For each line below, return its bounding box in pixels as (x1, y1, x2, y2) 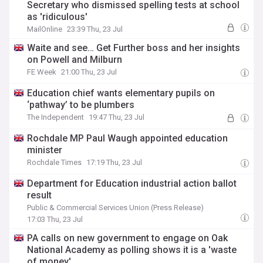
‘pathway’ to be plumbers (27, 99, 135, 110)
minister (27, 144, 63, 156)
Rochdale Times (27, 158, 82, 167)
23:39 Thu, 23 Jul (67, 25, 123, 33)
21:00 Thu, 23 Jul (61, 68, 117, 76)
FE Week (27, 68, 57, 76)
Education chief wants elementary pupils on (27, 87, 215, 99)
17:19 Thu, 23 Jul (86, 158, 143, 167)
